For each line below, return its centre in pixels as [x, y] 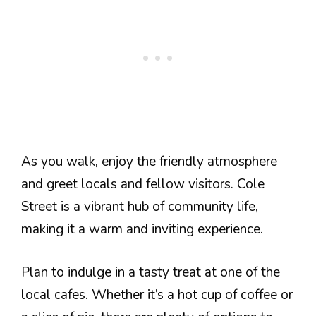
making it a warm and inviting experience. [142, 229]
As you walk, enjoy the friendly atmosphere [149, 162]
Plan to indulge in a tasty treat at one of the [151, 272]
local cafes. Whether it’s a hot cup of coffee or [157, 294]
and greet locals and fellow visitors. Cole [143, 184]
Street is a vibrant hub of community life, [140, 207]
